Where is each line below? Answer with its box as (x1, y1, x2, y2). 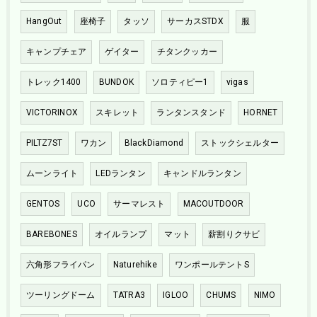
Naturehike (113, 260, 157, 270)
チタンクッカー (156, 47, 217, 57)
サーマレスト (113, 199, 166, 209)
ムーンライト (25, 168, 79, 179)
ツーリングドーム (25, 290, 96, 301)
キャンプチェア (25, 47, 87, 57)
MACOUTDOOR (183, 199, 244, 209)
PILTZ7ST (25, 138, 63, 149)
